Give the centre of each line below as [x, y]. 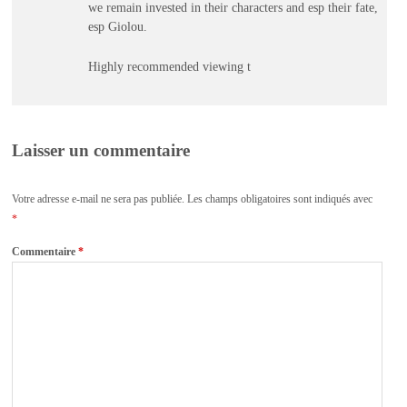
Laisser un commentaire [101, 150]
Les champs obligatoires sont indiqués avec [280, 199]
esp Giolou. [117, 26]
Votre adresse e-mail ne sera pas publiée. [99, 199]
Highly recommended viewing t [169, 67]
